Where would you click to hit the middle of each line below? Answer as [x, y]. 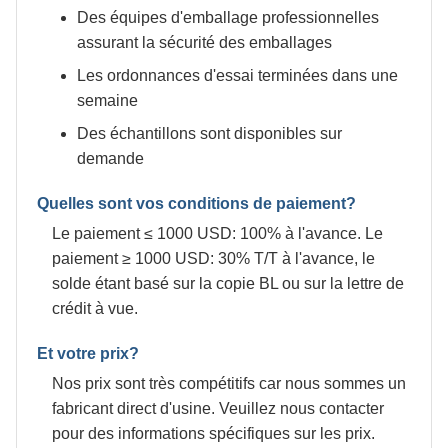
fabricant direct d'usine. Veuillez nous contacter [218, 408]
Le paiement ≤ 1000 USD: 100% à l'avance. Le [217, 233]
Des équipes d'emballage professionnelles [228, 17]
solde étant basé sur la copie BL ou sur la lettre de [228, 283]
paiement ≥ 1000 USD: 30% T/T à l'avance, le [213, 258]
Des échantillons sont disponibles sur [209, 133]
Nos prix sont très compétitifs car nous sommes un [229, 383]
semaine [107, 100]
